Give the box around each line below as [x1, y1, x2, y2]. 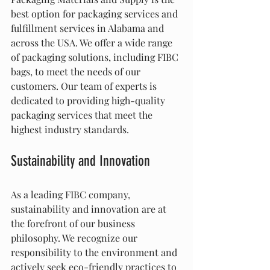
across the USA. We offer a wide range [11, 36, 175, 49]
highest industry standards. [11, 123, 129, 136]
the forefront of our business [11, 217, 137, 230]
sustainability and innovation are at [11, 202, 169, 215]
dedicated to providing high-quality [11, 94, 168, 107]
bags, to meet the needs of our [11, 65, 143, 78]
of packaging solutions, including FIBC [11, 51, 181, 63]
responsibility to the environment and [11, 246, 180, 259]
